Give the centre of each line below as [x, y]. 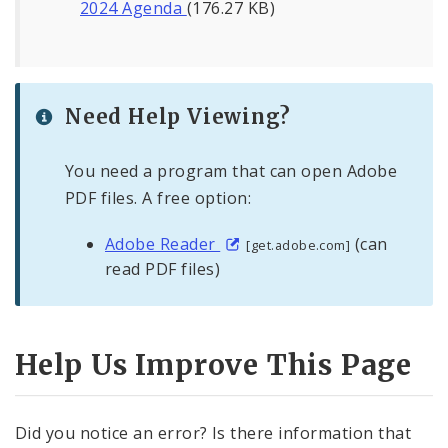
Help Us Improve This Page [213, 365]
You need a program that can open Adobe [231, 170]
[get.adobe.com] [298, 245]
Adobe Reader [163, 244]
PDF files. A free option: [158, 197]
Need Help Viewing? [178, 116]
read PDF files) [163, 269]
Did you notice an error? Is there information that [213, 432]
